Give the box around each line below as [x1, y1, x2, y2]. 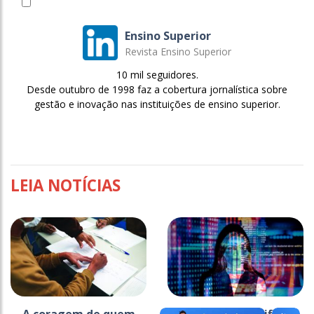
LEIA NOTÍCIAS [11, 175, 121, 197]
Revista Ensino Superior [125, 44, 231, 58]
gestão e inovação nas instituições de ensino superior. [34, 97, 280, 111]
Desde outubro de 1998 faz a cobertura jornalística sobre [27, 83, 287, 97]
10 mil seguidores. [116, 68, 198, 82]
